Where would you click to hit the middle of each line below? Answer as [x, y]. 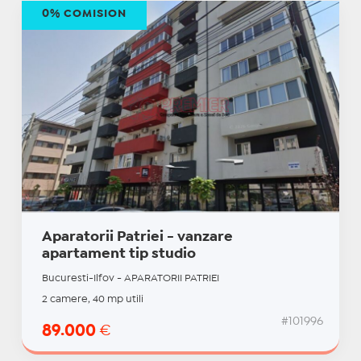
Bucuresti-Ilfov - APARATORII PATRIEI [130, 278]
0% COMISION [84, 14]
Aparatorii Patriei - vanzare [137, 237]
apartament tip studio [118, 254]
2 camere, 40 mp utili [92, 299]
